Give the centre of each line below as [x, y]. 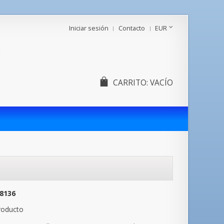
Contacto [132, 28]
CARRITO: [130, 83]
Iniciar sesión [89, 28]
